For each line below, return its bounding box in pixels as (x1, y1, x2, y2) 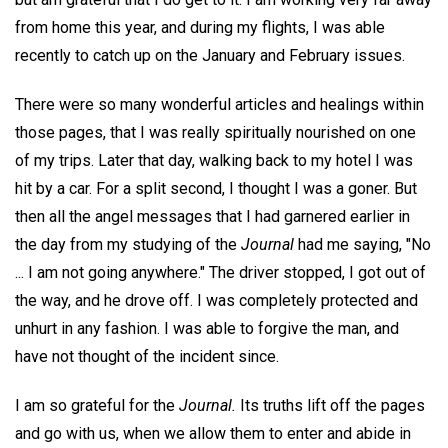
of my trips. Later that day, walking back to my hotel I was (15, 150, 413, 170)
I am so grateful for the (15, 395, 179, 415)
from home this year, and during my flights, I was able (15, 18, 385, 38)
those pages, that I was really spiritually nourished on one (15, 122, 416, 142)
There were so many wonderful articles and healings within (15, 94, 424, 114)
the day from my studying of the (15, 234, 241, 254)
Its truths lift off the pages (236, 395, 425, 415)
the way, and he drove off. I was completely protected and (15, 290, 418, 310)
